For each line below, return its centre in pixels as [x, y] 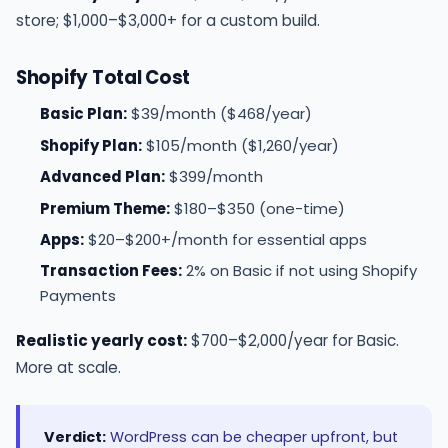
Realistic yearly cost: [101, 341]
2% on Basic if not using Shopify [299, 271]
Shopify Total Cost [103, 78]
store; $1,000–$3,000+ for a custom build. [168, 21]
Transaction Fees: [111, 271]
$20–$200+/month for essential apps [225, 239]
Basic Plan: [83, 114]
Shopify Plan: [91, 145]
